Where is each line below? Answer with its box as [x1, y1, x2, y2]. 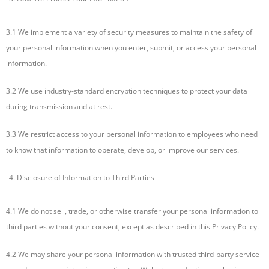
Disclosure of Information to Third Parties [17, 172, 154, 183]
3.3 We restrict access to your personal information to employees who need [6, 129, 258, 140]
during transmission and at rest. [6, 101, 112, 112]
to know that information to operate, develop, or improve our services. [6, 145, 239, 156]
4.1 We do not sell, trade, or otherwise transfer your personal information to [6, 206, 258, 217]
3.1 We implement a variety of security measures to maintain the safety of [6, 27, 252, 38]
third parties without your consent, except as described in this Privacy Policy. [6, 222, 259, 232]
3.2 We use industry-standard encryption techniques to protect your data [6, 86, 247, 97]
